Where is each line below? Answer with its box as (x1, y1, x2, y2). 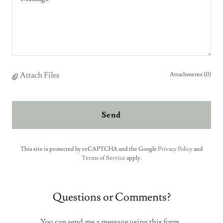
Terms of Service (81, 154, 125, 162)
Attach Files (20, 70, 59, 81)
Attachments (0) (170, 71, 211, 79)
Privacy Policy (157, 145, 193, 153)
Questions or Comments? (52, 190, 171, 205)
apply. (125, 154, 142, 162)
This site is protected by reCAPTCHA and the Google (20, 145, 158, 153)
